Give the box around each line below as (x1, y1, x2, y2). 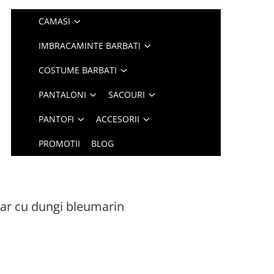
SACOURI (108, 89, 146, 100)
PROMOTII (39, 138, 81, 149)
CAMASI (39, 15, 71, 27)
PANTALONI (39, 89, 87, 100)
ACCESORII (96, 113, 140, 125)
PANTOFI (39, 113, 75, 125)
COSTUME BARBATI (39, 64, 117, 76)
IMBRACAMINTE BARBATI (39, 40, 141, 51)
